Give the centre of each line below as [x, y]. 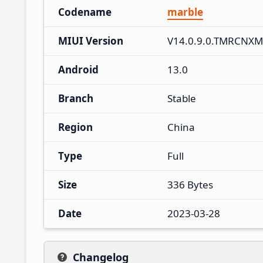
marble [185, 12]
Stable [182, 98]
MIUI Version [91, 41]
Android [78, 69]
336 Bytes [190, 184]
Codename [85, 12]
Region [75, 127]
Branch [76, 98]
